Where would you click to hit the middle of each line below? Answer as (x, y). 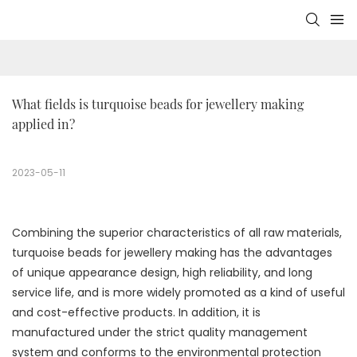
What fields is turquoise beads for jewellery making (158, 104)
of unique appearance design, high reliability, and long (162, 273)
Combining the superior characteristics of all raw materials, (177, 233)
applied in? (43, 124)
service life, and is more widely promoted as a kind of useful (178, 293)
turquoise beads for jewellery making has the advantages (172, 253)
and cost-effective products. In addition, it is (136, 313)
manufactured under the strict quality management (160, 333)
